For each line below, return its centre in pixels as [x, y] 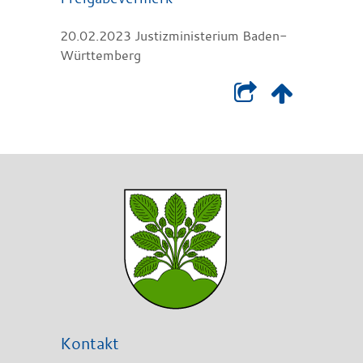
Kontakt [90, 343]
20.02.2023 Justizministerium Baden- [173, 35]
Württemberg [100, 55]
